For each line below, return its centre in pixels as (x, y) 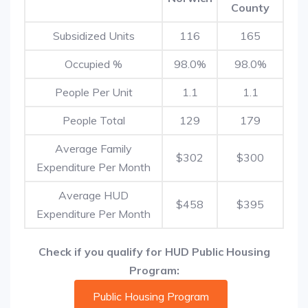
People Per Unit (93, 92)
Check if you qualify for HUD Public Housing (154, 252)
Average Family (93, 148)
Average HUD (93, 195)
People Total (93, 120)
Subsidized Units (93, 36)
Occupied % (93, 64)
